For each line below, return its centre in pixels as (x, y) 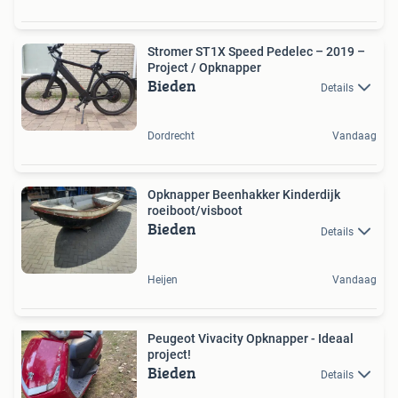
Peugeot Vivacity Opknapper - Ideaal (251, 338)
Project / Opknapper (204, 68)
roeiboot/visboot (195, 211)
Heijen (163, 279)
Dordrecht (171, 136)
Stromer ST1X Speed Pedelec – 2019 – (256, 52)
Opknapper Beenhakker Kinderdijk (244, 195)
